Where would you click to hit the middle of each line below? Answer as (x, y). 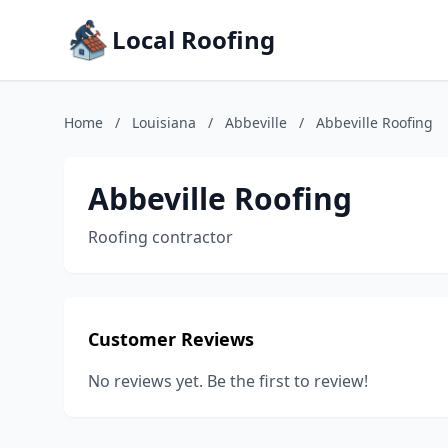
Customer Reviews (171, 339)
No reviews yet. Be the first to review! (228, 381)
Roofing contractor (160, 237)
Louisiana (164, 122)
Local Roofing (193, 39)
